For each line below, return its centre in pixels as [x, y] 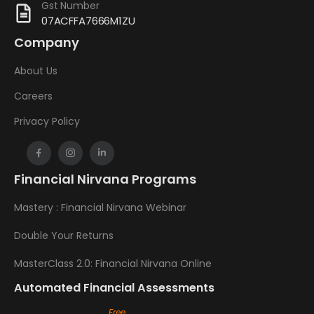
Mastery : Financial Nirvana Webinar [100, 207]
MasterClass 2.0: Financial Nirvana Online [113, 264]
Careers [33, 96]
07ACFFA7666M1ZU [88, 20]
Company [47, 42]
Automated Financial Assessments [114, 288]
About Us [36, 70]
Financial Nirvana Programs [105, 179]
